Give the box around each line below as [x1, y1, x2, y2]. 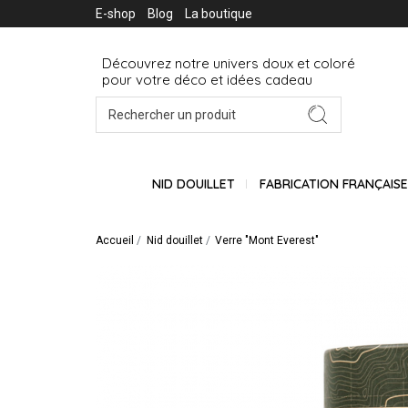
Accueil [96, 233, 134, 247]
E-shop [96, 6, 136, 21]
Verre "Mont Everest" [215, 233, 320, 247]
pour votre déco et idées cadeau [102, 71, 312, 89]
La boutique [185, 6, 252, 21]
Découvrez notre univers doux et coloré [102, 55, 359, 73]
